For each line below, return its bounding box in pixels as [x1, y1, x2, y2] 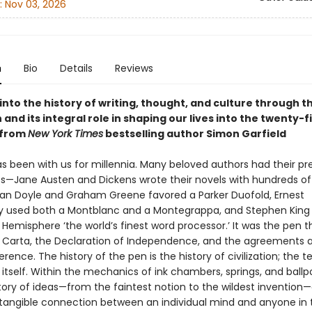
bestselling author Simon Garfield [102, 127, 286, 141]
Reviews [114, 61, 153, 75]
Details [59, 61, 93, 75]
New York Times [27, 127, 103, 141]
